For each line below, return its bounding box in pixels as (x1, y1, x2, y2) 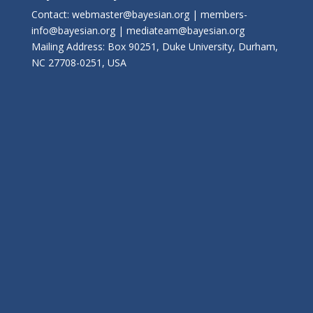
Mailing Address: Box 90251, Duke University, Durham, (31, 40, 278, 53)
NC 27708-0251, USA (31, 56, 126, 69)
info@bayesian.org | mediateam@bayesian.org (31, 24, 245, 37)
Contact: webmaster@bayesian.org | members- (31, 8, 247, 21)
